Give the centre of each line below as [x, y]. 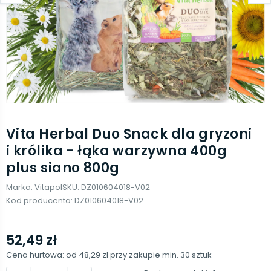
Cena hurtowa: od [42, 255]
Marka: [20, 187]
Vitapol [48, 187]
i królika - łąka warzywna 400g [117, 151]
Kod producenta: [40, 201]
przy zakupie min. [145, 255]
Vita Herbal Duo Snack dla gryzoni [129, 134]
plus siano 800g [63, 168]
